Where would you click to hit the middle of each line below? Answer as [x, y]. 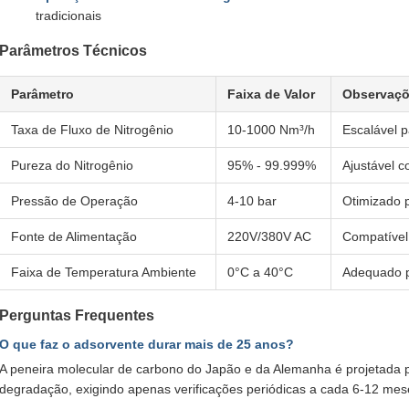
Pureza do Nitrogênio [72, 165]
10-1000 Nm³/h [271, 130]
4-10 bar [252, 201]
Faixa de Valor [271, 94]
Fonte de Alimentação [74, 236]
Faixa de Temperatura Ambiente [104, 272]
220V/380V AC [269, 236]
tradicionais [68, 16]
